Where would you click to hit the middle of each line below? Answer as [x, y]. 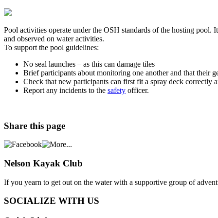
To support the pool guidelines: [51, 47]
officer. [137, 90]
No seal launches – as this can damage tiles [89, 64]
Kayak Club [57, 163]
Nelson [17, 163]
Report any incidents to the [65, 90]
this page [46, 126]
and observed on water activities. [54, 38]
